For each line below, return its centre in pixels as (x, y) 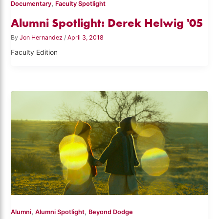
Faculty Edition (34, 52)
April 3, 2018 (86, 38)
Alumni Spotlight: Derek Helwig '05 (107, 22)
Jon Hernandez (42, 38)
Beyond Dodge (111, 212)
